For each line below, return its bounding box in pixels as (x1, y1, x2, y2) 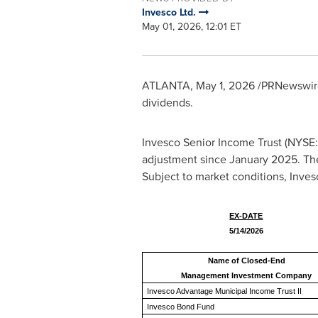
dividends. (141, 94, 193, 111)
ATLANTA (141, 77, 190, 94)
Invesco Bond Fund (147, 302, 215, 311)
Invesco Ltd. (141, 5, 199, 19)
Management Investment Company (181, 271, 312, 280)
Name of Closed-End (207, 256, 285, 265)
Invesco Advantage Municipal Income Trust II (147, 287, 302, 295)
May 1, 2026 (195, 77, 255, 94)
